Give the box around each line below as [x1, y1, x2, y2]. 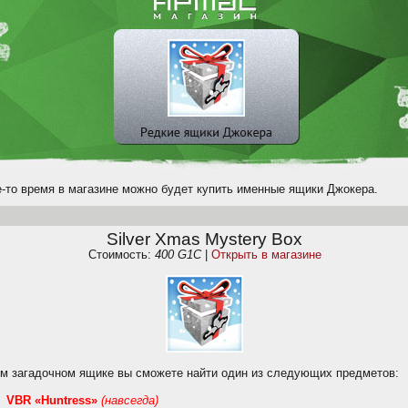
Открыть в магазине [210, 248, 321, 261]
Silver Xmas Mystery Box [107, 229, 302, 249]
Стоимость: [87, 248, 155, 261]
